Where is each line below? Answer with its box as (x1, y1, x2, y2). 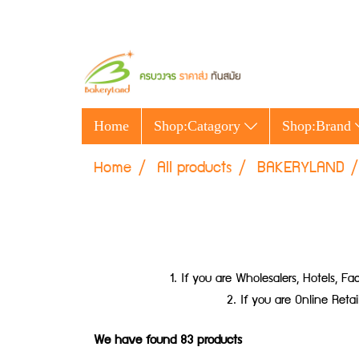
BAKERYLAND (257, 163, 344, 176)
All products (157, 163, 232, 176)
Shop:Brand (281, 118, 355, 135)
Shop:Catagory (154, 118, 244, 135)
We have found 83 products (94, 336, 242, 348)
